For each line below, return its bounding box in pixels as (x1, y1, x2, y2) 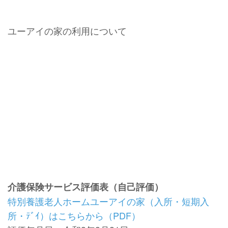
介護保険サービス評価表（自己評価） (8, 180, 163, 194)
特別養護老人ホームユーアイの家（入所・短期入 (8, 194, 209, 208)
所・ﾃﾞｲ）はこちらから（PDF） (8, 209, 140, 222)
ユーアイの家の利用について (8, 23, 127, 37)
